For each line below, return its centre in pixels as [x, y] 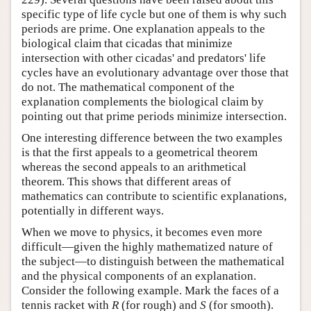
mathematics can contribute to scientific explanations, [154, 196]
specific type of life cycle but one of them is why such [154, 14]
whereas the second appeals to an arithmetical [134, 167]
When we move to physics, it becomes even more [142, 232]
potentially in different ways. [93, 210]
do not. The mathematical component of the [128, 87]
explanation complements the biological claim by [143, 101]
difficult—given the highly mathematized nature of [147, 246]
